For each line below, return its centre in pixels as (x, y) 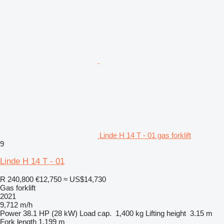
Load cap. (95, 213)
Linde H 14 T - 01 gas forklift (145, 135)
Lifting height (166, 213)
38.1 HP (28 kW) (50, 213)
